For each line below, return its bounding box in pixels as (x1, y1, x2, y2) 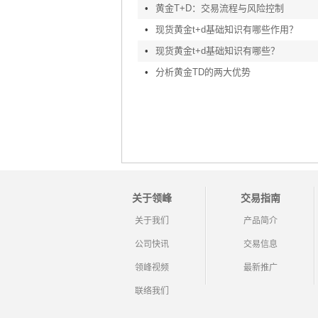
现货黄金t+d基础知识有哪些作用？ (155, 24, 298, 35)
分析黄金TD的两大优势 (155, 67, 251, 77)
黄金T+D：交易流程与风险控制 (155, 3, 284, 13)
